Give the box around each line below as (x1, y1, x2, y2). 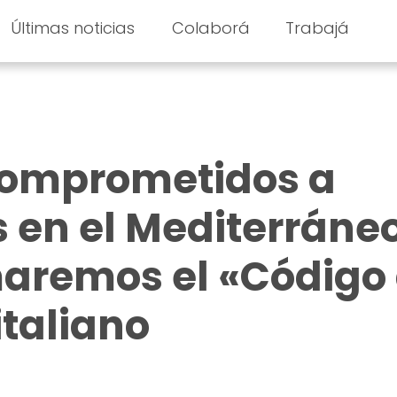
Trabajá (285, 17, 350, 39)
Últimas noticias (10, 17, 135, 39)
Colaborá (172, 17, 251, 39)
